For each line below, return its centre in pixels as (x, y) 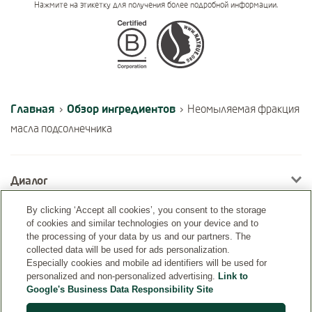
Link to (233, 276)
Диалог (29, 180)
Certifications (80, 45)
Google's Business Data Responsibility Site (120, 289)
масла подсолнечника (61, 128)
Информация (46, 231)
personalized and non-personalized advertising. (123, 276)
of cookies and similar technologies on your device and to (143, 223)
